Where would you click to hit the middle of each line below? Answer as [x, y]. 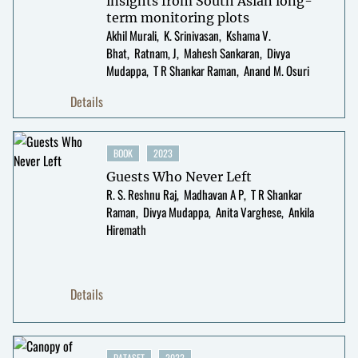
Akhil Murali [131, 35]
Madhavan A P [213, 194]
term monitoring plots [177, 17]
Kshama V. [248, 35]
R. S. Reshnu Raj [141, 194]
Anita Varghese [248, 211]
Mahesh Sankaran [221, 52]
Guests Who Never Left [179, 176]
